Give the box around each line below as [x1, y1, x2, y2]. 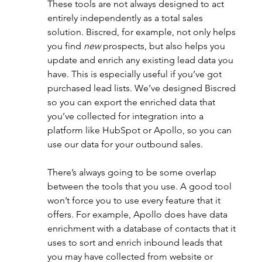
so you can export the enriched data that [47, 96, 218, 108]
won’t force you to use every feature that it [47, 195, 223, 206]
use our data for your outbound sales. [47, 139, 205, 150]
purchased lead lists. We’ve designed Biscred [47, 82, 238, 94]
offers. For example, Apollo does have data [47, 209, 230, 220]
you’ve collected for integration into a [47, 111, 206, 122]
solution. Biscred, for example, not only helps [47, 26, 238, 38]
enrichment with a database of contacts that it [47, 223, 238, 235]
